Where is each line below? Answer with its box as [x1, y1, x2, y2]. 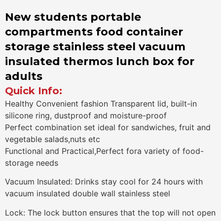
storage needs [5, 158, 58, 168]
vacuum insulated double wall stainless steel [5, 188, 170, 199]
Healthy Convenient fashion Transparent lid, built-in [5, 99, 197, 109]
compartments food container [5, 25, 183, 38]
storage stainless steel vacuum [5, 40, 185, 53]
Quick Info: [5, 85, 62, 97]
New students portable [5, 10, 141, 24]
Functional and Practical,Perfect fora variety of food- [5, 146, 204, 156]
